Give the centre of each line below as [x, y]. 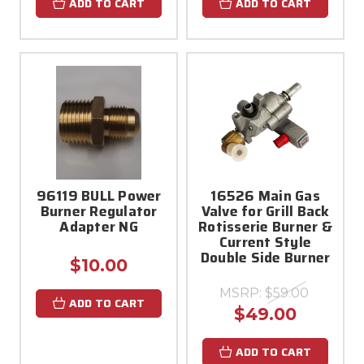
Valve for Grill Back [265, 211]
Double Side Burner [265, 257]
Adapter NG [99, 226]
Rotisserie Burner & [265, 226]
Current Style [265, 242]
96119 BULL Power [99, 195]
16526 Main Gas [265, 195]
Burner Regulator [99, 211]
